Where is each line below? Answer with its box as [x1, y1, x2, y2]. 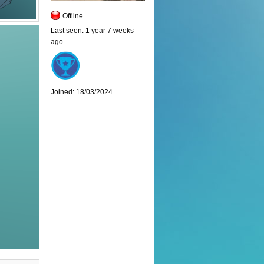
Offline [62, 12, 83, 20]
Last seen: [51, 27, 84, 35]
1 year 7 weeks [84, 27, 134, 35]
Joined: [51, 88, 74, 96]
